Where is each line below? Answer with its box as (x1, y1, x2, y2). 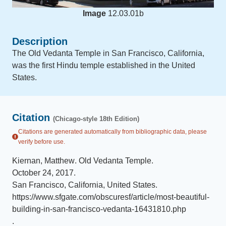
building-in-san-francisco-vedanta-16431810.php (12, 205, 186, 213)
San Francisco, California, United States (12, 181, 155, 189)
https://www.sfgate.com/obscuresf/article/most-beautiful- (12, 193, 209, 201)
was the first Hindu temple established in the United (12, 61, 195, 70)
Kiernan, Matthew (12, 156, 75, 165)
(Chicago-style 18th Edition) (53, 115, 139, 123)
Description (12, 36, 68, 47)
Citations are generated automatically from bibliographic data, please (18, 128, 207, 135)
